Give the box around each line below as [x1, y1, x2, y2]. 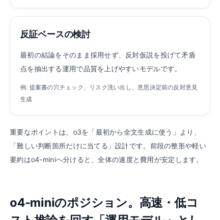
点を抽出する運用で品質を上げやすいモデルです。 [20, 64, 182, 73]
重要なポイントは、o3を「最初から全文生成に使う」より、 [10, 128, 201, 136]
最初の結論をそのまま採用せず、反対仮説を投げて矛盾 [20, 51, 195, 59]
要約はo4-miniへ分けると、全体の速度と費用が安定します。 [10, 155, 203, 164]
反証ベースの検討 [20, 29, 91, 39]
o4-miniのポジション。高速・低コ [10, 195, 198, 210]
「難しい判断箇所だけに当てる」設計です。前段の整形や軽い [10, 141, 206, 150]
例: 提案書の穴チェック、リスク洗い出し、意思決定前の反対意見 [20, 83, 198, 91]
